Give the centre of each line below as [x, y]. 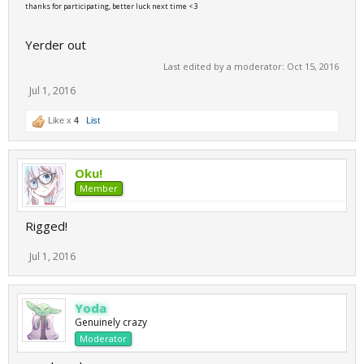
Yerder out [56, 45]
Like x [60, 120]
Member [99, 188]
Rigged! [46, 226]
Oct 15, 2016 [313, 66]
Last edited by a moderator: [225, 66]
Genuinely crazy [111, 322]
